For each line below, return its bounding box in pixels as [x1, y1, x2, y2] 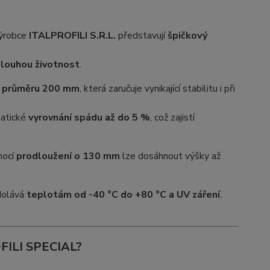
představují [115, 29, 168, 43]
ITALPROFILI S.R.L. [28, 29, 116, 43]
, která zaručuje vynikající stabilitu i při [79, 82, 235, 96]
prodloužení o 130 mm [16, 149, 120, 163]
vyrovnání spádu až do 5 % [28, 111, 150, 125]
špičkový [167, 29, 207, 43]
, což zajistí [149, 111, 195, 125]
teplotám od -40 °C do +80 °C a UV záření [26, 188, 220, 202]
